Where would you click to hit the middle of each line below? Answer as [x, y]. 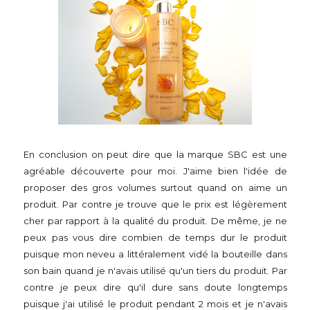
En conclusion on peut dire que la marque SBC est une [155, 154]
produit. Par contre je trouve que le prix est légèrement [155, 204]
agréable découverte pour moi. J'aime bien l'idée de [155, 171]
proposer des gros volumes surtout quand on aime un [155, 188]
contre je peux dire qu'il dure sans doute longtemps [155, 287]
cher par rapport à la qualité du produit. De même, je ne [155, 221]
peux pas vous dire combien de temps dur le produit [155, 237]
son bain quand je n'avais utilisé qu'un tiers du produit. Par [155, 271]
